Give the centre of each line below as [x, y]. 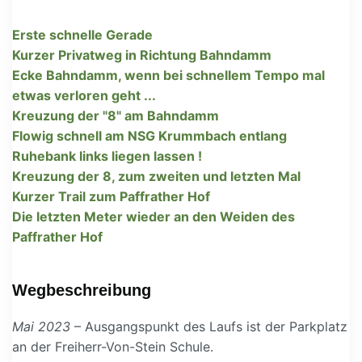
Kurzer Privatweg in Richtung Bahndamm [142, 55]
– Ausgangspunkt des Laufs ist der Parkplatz [209, 326]
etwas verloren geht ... [84, 95]
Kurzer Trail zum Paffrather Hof [111, 196]
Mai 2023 [41, 326]
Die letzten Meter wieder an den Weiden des [154, 216]
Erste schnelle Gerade [82, 34]
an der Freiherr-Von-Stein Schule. [113, 346]
